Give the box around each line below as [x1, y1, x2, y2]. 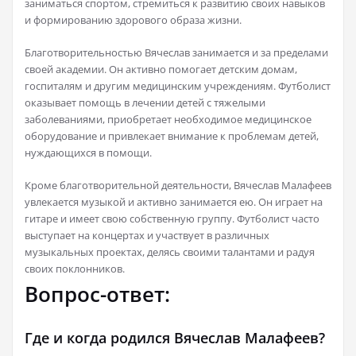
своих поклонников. [25, 261, 125, 277]
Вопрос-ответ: [25, 280, 170, 309]
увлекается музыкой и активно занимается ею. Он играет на [25, 195, 323, 210]
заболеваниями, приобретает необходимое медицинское [25, 112, 311, 127]
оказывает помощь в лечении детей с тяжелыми [25, 95, 265, 110]
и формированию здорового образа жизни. [25, 13, 242, 28]
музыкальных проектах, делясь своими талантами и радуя [25, 245, 315, 260]
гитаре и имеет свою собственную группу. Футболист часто [25, 211, 319, 226]
